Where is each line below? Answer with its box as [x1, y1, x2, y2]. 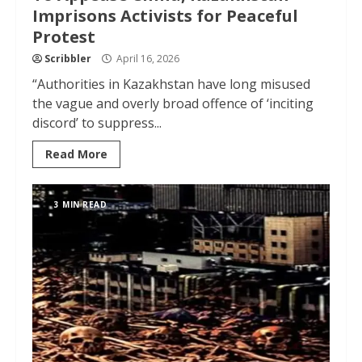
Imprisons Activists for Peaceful [32, 5, 298, 27]
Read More [45, 146, 107, 162]
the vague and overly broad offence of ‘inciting [32, 95, 314, 112]
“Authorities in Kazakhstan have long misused [32, 75, 310, 93]
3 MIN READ [54, 199, 107, 210]
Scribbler [44, 52, 91, 65]
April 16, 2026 [114, 52, 179, 65]
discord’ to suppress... [32, 114, 162, 132]
